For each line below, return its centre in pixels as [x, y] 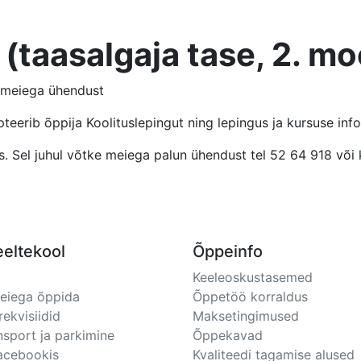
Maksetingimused [246, 316]
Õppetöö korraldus [250, 297]
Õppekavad [228, 335]
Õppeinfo [228, 251]
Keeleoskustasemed [253, 277]
